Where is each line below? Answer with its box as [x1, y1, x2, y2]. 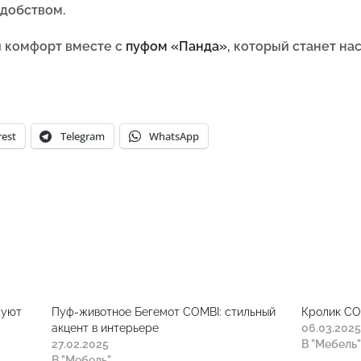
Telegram [60, 129, 105, 144]
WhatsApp [149, 129, 199, 144]
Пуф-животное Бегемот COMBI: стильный [52, 305, 276, 319]
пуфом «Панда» [126, 39, 227, 55]
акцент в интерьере [52, 322, 160, 335]
